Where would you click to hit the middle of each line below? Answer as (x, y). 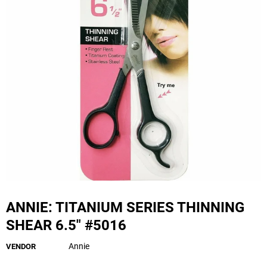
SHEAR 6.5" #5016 (66, 226)
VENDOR (21, 247)
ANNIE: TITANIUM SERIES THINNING (11, 208)
